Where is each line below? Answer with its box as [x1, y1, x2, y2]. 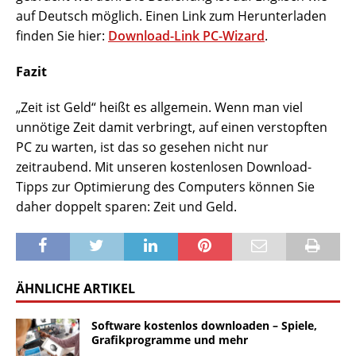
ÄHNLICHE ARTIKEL [16, 280, 135, 298]
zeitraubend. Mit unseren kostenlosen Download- [16, 158, 311, 176]
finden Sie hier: [16, 27, 108, 45]
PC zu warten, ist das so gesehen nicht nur [16, 138, 269, 157]
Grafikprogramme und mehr [91, 332, 248, 348]
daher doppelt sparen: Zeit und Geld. [16, 198, 237, 216]
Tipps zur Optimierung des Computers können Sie [16, 178, 315, 196]
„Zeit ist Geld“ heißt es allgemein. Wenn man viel [16, 99, 303, 117]
